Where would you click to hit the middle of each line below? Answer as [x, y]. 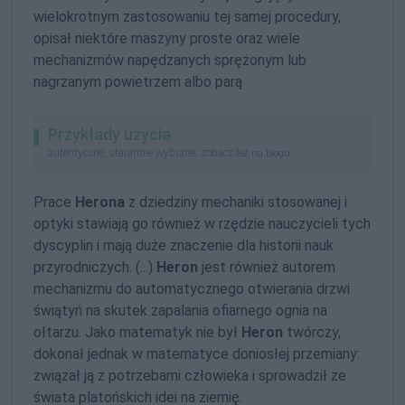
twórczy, [312, 332]
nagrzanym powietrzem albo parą [138, 82]
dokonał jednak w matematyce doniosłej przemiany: [197, 353]
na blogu [271, 153]
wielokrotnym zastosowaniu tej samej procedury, [187, 17]
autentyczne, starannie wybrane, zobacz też [150, 152]
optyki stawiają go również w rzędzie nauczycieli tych [202, 223]
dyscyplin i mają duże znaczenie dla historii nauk [184, 245]
